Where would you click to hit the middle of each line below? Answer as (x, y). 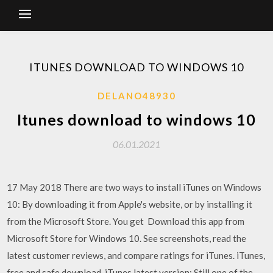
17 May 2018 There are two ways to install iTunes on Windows (134, 187)
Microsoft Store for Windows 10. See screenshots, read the (127, 238)
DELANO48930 (136, 96)
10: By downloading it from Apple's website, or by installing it (130, 204)
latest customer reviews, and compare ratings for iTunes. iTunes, (136, 255)
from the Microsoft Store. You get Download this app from (126, 221)
